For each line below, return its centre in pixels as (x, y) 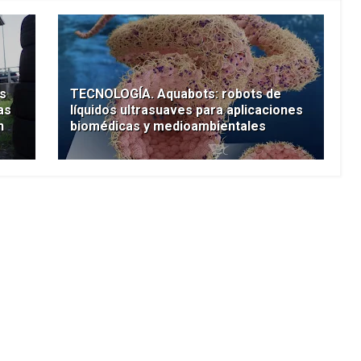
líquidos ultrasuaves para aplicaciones (186, 110)
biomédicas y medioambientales (168, 127)
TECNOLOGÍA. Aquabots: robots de (175, 94)
